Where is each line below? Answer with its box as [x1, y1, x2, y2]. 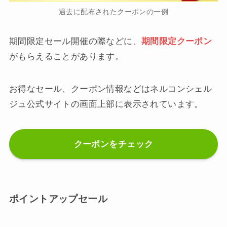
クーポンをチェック [73, 139, 154, 149]
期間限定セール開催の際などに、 [9, 36, 141, 46]
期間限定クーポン [141, 36, 212, 46]
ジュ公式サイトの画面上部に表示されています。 [9, 99, 203, 109]
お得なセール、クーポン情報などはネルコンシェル [9, 84, 212, 94]
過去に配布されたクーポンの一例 [58, 8, 169, 16]
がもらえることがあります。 [9, 51, 124, 61]
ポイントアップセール [9, 194, 107, 205]
